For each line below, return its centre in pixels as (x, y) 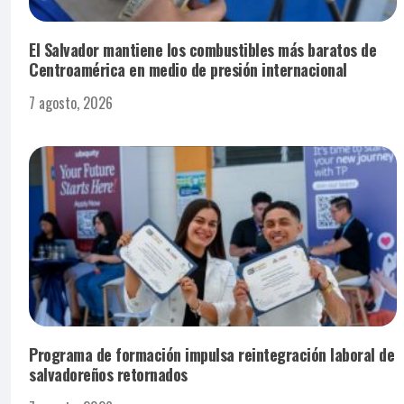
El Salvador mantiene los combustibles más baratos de (202, 49)
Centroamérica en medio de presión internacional (188, 69)
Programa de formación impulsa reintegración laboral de (211, 354)
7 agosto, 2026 (71, 102)
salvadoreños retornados (108, 374)
